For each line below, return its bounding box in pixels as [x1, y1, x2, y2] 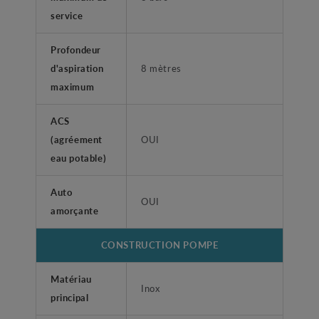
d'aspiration [51, 61, 104, 75]
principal [51, 291, 89, 305]
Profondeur [51, 43, 101, 57]
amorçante [51, 204, 99, 218]
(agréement [51, 132, 103, 147]
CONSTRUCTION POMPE [100, 238, 219, 252]
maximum [51, 80, 95, 94]
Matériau [51, 272, 92, 286]
